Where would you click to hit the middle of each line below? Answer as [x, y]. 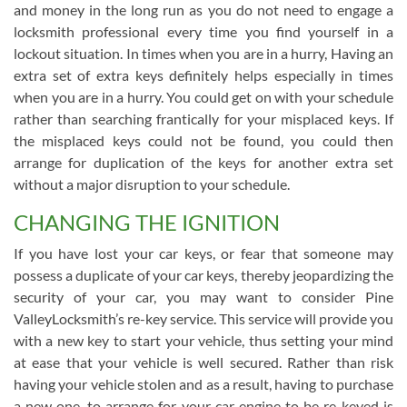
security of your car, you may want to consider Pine [203, 297]
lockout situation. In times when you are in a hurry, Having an [203, 53]
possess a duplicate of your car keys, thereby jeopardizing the [203, 275]
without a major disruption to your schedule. [152, 184]
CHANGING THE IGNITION [147, 222]
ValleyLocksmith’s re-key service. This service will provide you [203, 318]
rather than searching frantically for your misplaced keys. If [203, 119]
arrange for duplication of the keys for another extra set [203, 162]
